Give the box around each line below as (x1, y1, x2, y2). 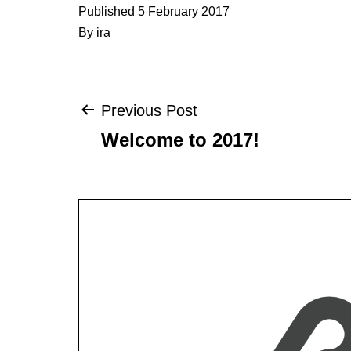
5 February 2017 (138, 4, 230, 18)
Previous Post (101, 101, 197, 119)
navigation (78, 147, 251, 190)
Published (78, 4, 138, 18)
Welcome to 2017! (101, 128, 259, 150)
